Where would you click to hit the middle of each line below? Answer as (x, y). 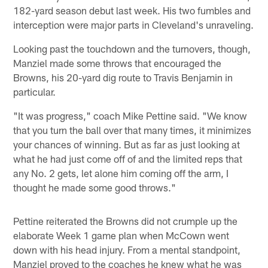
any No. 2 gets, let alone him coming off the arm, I (121, 173)
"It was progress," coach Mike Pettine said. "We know (130, 116)
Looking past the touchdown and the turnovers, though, (132, 49)
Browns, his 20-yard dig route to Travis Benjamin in (123, 77)
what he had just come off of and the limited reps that (128, 159)
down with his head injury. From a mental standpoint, (127, 250)
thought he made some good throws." (95, 188)
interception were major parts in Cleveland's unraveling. (134, 25)
